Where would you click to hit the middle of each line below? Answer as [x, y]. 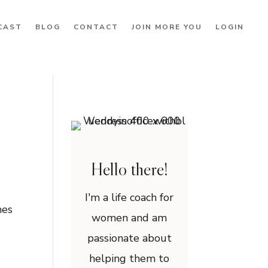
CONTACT [96, 27]
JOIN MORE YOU [167, 27]
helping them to [130, 259]
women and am [130, 218]
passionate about [129, 238]
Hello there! [130, 169]
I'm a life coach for [130, 198]
